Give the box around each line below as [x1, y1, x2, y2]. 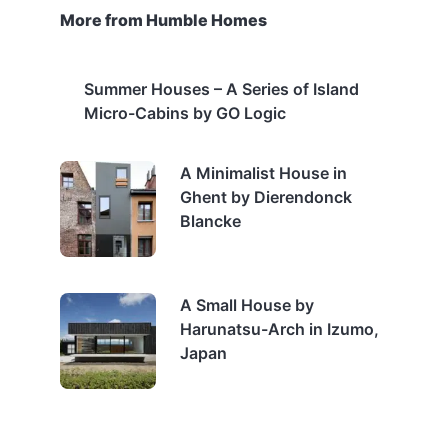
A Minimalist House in [180, 163, 347, 183]
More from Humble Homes [60, 10, 267, 30]
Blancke [180, 211, 241, 231]
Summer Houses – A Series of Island [84, 79, 359, 99]
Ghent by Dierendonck [180, 187, 352, 207]
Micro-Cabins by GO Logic [84, 103, 286, 123]
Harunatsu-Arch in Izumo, [180, 319, 379, 339]
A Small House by [180, 295, 314, 315]
